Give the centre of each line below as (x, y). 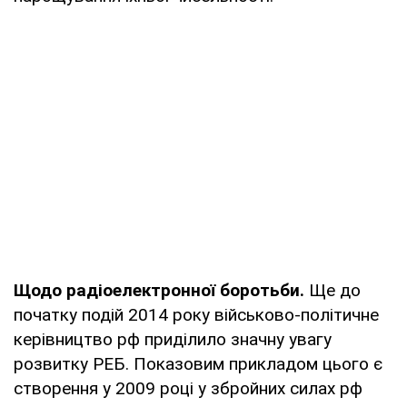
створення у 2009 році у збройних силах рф (188, 388)
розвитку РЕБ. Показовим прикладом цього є (198, 363)
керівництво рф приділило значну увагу (173, 339)
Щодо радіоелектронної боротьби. (161, 290)
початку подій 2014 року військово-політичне (196, 314)
